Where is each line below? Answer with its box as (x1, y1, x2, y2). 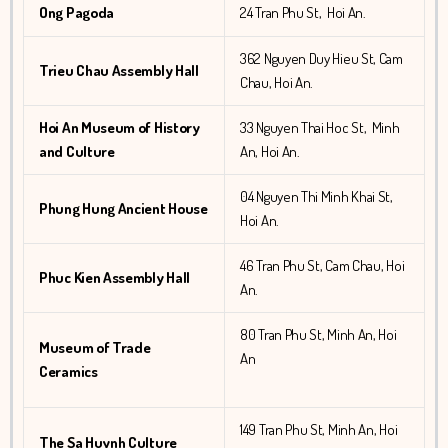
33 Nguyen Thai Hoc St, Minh (240, 118, 400, 138)
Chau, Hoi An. (240, 73, 314, 93)
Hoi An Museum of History (39, 118, 200, 138)
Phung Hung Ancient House (39, 199, 208, 219)
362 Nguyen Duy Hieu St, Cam (240, 49, 403, 69)
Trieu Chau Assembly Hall (39, 61, 199, 81)
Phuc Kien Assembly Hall (39, 268, 191, 288)
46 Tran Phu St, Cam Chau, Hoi (240, 256, 405, 276)
